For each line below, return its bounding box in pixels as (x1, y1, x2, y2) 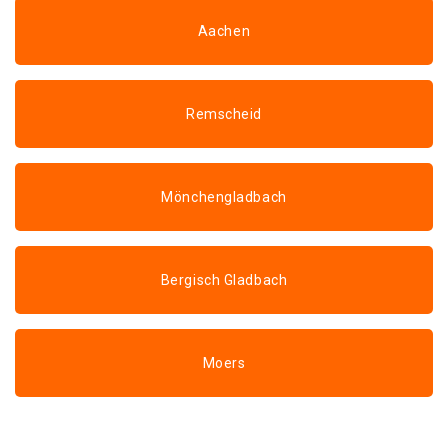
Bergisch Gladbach (160, 272, 288, 288)
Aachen (197, 23, 251, 39)
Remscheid (185, 106, 263, 122)
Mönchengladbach (161, 189, 287, 205)
